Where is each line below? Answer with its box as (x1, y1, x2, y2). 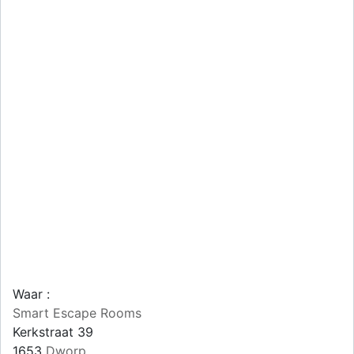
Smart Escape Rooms (13, 305, 141, 322)
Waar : (13, 286, 50, 303)
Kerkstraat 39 (13, 324, 93, 341)
